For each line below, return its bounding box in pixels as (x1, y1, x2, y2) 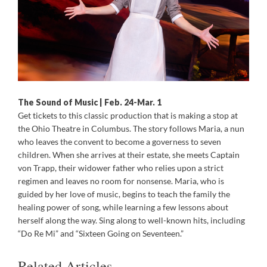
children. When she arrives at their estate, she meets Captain (18, 149, 240, 160)
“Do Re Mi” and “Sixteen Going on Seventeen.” (18, 228, 184, 238)
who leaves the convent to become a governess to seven (18, 136, 221, 147)
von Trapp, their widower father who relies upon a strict (18, 162, 223, 173)
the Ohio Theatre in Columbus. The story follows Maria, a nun (18, 123, 244, 133)
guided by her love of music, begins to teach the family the (18, 188, 230, 199)
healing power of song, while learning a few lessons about (18, 201, 228, 212)
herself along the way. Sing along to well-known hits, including (18, 215, 245, 225)
